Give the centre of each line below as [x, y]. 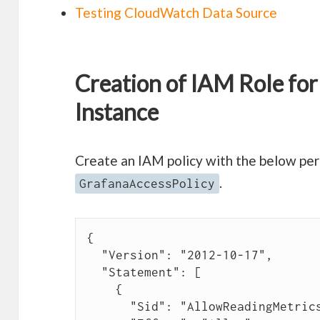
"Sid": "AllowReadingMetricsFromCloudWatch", [108, 307]
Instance [117, 112]
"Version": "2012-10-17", [94, 255]
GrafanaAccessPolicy [147, 184]
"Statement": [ [94, 272]
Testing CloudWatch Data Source [176, 13]
